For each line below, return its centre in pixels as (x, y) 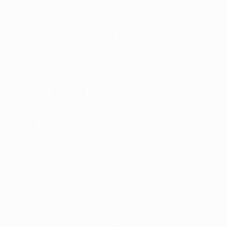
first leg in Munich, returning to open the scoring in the (113, 44)
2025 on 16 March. (46, 194)
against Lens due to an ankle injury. (77, 138)
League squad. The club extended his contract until (107, 182)
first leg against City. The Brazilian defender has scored (113, 56)
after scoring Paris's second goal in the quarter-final (108, 32)
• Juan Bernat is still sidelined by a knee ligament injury (113, 158)
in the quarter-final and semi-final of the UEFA (97, 69)
